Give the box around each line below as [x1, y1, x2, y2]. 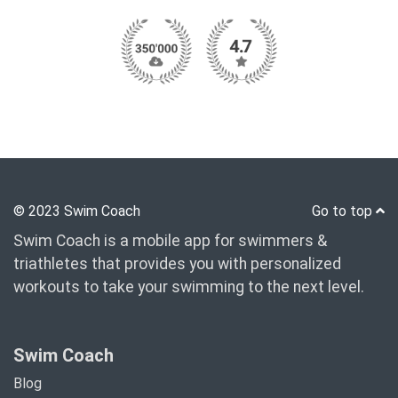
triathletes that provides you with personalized [13, 255, 341, 273]
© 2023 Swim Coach [13, 203, 140, 219]
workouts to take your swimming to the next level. [13, 278, 364, 296]
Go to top [312, 203, 376, 219]
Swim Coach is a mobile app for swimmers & [13, 232, 327, 250]
